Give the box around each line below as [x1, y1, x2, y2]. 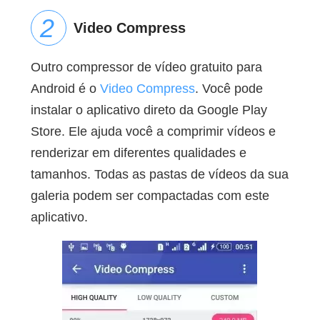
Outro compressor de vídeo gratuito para [30, 60, 262, 75]
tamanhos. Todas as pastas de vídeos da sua [30, 167, 289, 182]
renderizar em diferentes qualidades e [30, 146, 246, 161]
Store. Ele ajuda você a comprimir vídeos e [30, 124, 276, 139]
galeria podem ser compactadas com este [30, 189, 269, 204]
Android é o [30, 81, 100, 96]
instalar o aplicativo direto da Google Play [30, 103, 267, 118]
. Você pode [194, 81, 263, 96]
